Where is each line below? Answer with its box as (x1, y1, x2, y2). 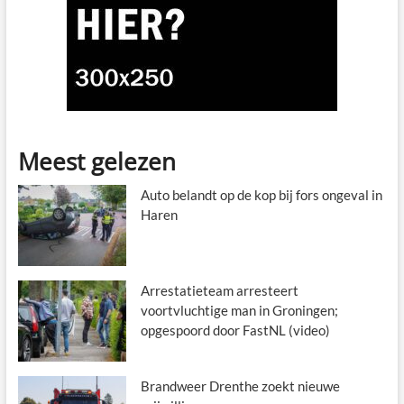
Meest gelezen (17, 144, 176, 178)
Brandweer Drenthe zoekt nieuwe (140, 377, 340, 394)
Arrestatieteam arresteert (140, 281, 298, 298)
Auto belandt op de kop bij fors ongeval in (140, 186, 382, 203)
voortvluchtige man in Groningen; (140, 301, 338, 318)
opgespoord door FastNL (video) (140, 321, 330, 338)
